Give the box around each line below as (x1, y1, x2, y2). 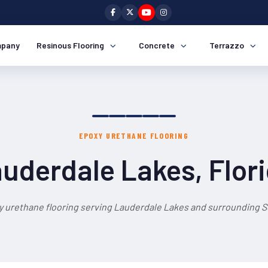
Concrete (139, 40, 175, 50)
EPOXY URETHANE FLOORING (79, 130, 189, 141)
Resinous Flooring (36, 40, 104, 50)
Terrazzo (209, 40, 244, 50)
